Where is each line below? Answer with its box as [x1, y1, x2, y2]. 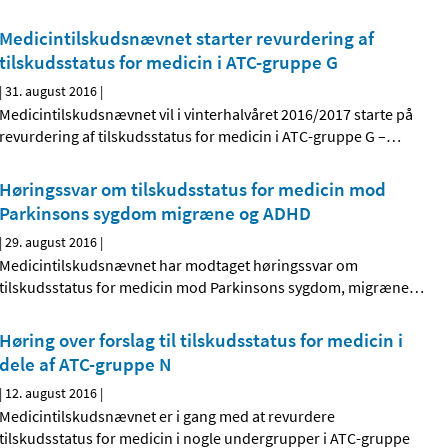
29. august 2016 [5, 233, 98, 252]
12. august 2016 [5, 384, 98, 403]
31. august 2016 [5, 82, 98, 101]
